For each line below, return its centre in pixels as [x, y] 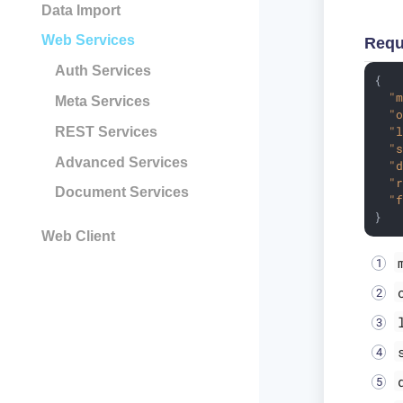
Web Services [88, 40]
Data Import [81, 10]
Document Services [121, 193]
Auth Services [103, 71]
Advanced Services [121, 162]
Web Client [78, 236]
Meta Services [102, 101]
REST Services [106, 131]
